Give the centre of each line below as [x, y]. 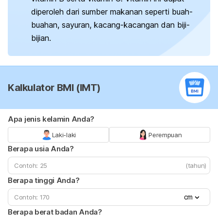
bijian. [41, 38]
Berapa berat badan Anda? [55, 212]
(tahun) [196, 165]
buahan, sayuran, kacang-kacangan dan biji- [110, 25]
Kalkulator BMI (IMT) [54, 87]
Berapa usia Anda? [41, 148]
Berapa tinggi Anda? [44, 180]
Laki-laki [64, 135]
